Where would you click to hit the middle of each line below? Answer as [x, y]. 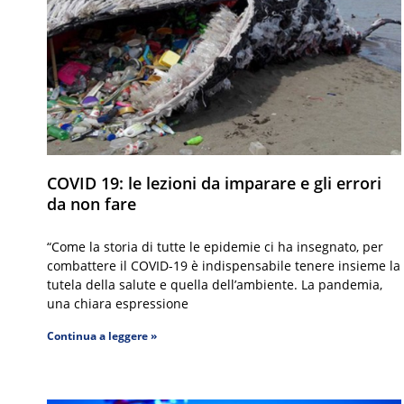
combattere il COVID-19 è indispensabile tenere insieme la [224, 265]
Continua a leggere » [102, 335]
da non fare [92, 203]
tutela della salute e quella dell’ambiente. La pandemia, [215, 284]
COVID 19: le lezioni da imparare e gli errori [214, 183]
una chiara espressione [118, 303]
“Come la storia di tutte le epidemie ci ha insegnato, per [215, 246]
